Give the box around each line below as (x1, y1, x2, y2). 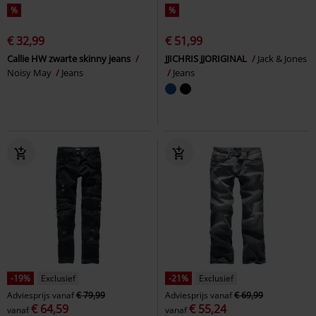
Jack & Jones (257, 51, 307, 65)
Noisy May (7, 66, 54, 79)
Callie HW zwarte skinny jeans (7, 51, 133, 65)
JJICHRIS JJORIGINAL (165, 51, 249, 65)
